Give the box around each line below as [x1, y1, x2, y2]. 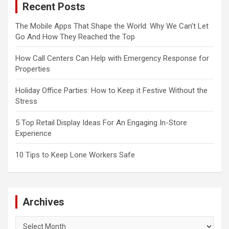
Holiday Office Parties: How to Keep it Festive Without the [15, 86, 208, 96]
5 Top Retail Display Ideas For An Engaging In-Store [15, 118, 187, 128]
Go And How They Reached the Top [15, 32, 135, 42]
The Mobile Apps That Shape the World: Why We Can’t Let [15, 21, 209, 31]
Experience [15, 129, 52, 139]
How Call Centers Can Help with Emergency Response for [15, 54, 209, 63]
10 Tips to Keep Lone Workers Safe [15, 150, 135, 160]
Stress [15, 97, 37, 106]
